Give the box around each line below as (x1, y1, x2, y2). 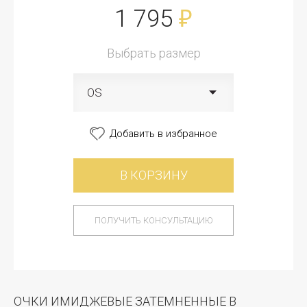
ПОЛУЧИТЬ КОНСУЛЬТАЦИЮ (94, 215, 213, 225)
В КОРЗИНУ (119, 168, 188, 182)
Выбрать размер (106, 46, 201, 60)
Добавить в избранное (110, 127, 217, 140)
